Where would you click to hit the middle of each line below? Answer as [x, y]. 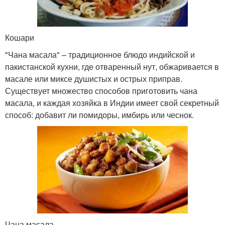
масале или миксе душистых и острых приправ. [94, 78]
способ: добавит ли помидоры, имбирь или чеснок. [99, 115]
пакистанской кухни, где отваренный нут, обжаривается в [112, 66]
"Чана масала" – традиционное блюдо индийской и [100, 54]
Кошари [20, 37]
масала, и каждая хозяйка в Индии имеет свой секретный [112, 102]
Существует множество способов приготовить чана [101, 90]
